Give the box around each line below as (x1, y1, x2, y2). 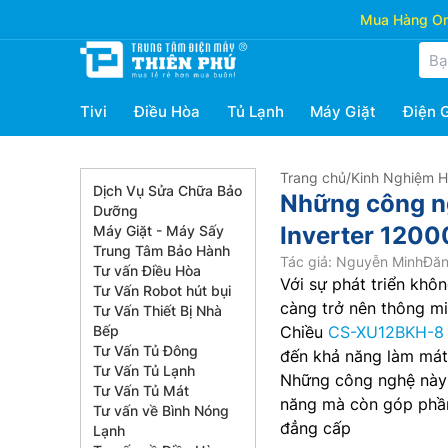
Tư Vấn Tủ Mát (93, 382, 189, 399)
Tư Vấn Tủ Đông (93, 342, 198, 359)
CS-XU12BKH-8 (328, 322, 444, 342)
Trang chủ (280, 169, 346, 186)
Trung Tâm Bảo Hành (93, 242, 230, 259)
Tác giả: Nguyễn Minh (280, 253, 423, 270)
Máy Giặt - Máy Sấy (93, 222, 224, 239)
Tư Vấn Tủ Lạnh (93, 362, 195, 379)
